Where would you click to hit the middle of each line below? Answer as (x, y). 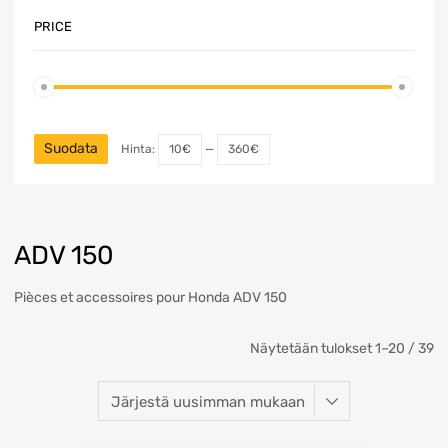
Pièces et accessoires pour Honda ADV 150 (150, 298)
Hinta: (139, 148)
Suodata (71, 148)
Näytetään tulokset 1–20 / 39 (342, 349)
